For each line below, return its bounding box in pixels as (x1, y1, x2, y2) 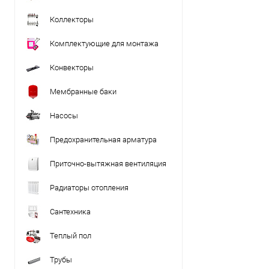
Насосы (50, 111, 78, 120)
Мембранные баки (50, 87, 116, 96)
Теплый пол (50, 231, 91, 240)
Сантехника (50, 207, 91, 216)
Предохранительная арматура (50, 135, 157, 144)
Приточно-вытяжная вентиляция (50, 159, 166, 168)
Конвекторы (50, 63, 94, 72)
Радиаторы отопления (50, 183, 128, 192)
